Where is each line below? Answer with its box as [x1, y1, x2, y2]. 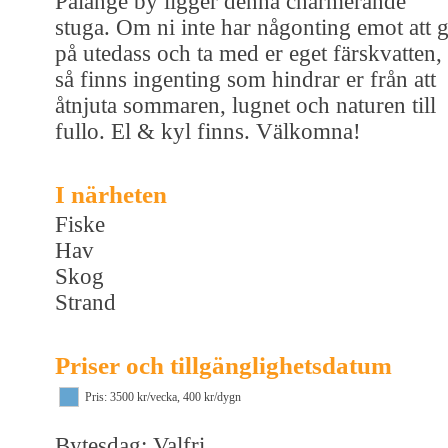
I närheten [55, 180, 167, 208]
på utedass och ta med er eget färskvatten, [55, 40, 442, 66]
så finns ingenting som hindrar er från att [55, 66, 436, 92]
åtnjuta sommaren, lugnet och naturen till [55, 92, 436, 118]
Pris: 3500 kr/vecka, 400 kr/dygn [85, 389, 241, 404]
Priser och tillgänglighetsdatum [55, 351, 392, 379]
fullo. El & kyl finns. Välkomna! [55, 118, 361, 144]
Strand [55, 289, 116, 315]
